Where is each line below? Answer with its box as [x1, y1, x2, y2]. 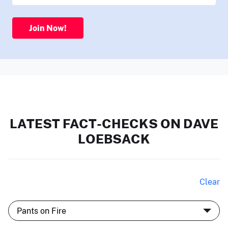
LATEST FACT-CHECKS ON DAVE [10, 116, 218, 131]
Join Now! [29, 23, 67, 33]
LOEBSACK [78, 131, 150, 147]
